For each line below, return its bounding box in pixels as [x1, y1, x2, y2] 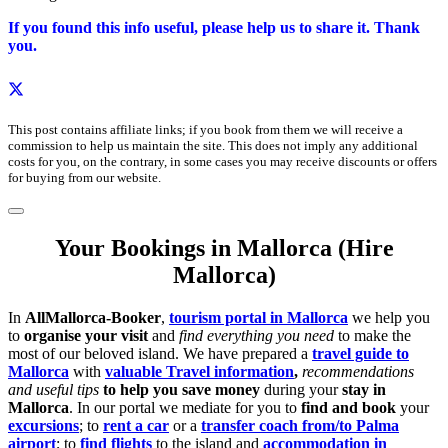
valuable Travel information [105, 363, 294, 381]
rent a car [103, 417, 169, 435]
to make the [334, 327, 411, 345]
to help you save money [103, 381, 260, 399]
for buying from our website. [8, 170, 161, 186]
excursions [8, 417, 79, 435]
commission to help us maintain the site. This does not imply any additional [8, 138, 418, 154]
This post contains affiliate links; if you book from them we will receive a [8, 122, 403, 138]
